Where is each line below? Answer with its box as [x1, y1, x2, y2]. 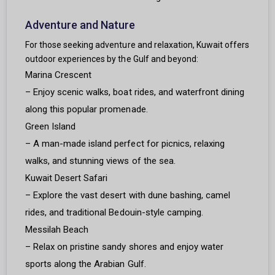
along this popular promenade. [25, 104, 148, 115]
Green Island [25, 121, 76, 133]
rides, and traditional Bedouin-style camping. [25, 207, 203, 219]
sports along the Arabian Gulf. [25, 258, 146, 270]
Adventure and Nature [25, 18, 136, 32]
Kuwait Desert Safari [25, 172, 108, 184]
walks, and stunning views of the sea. [25, 155, 176, 167]
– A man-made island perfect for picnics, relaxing [25, 138, 225, 150]
